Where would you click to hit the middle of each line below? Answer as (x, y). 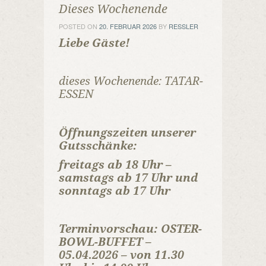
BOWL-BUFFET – (105, 242)
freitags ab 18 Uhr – (115, 165)
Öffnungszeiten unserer (127, 133)
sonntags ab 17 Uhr (116, 191)
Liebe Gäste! (94, 43)
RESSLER (183, 26)
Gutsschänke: (98, 146)
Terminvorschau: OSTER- (130, 229)
